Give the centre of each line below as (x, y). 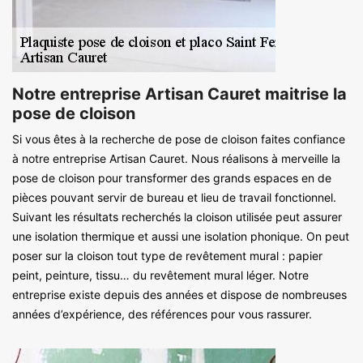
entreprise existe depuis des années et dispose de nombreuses (179, 294)
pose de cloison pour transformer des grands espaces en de (172, 177)
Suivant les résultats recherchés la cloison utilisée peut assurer (177, 216)
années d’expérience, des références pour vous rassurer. (162, 314)
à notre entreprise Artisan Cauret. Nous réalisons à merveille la (176, 158)
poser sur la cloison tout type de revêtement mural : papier (167, 255)
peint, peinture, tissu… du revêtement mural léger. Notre (160, 275)
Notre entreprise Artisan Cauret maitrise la (179, 94)
